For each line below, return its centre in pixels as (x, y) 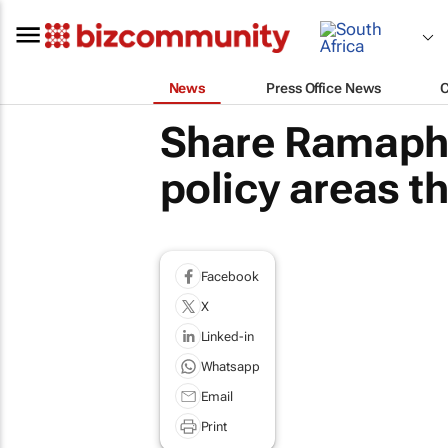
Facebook (229, 276)
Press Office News (323, 87)
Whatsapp (230, 366)
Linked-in (227, 336)
